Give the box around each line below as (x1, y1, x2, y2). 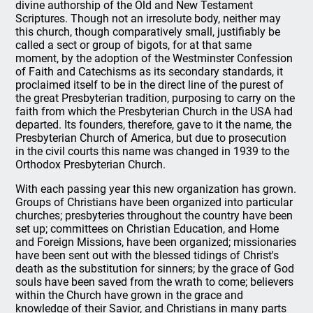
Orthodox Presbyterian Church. (15, 157, 166, 171)
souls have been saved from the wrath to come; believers (15, 275, 294, 289)
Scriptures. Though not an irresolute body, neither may (15, 11, 282, 25)
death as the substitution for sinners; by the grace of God (15, 261, 295, 275)
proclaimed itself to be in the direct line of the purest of (15, 78, 284, 92)
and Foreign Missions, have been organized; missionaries (15, 235, 297, 249)
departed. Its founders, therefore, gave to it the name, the (15, 117, 292, 131)
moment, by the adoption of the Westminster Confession (15, 51, 293, 65)
